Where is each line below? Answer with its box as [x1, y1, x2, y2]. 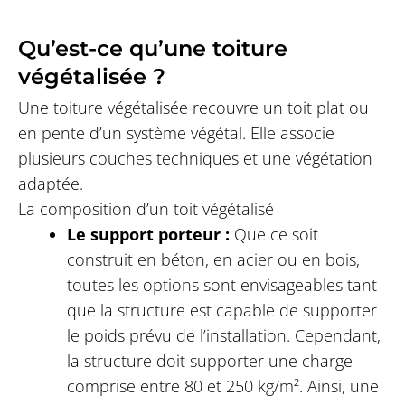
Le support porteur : [66, 222, 230, 245]
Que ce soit [229, 222, 318, 245]
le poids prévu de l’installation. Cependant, [66, 324, 381, 346]
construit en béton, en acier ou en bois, [66, 248, 360, 270]
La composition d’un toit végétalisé [17, 197, 274, 220]
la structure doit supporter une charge [66, 349, 353, 372]
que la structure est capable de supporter [66, 298, 377, 321]
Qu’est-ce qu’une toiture [17, 34, 287, 61]
